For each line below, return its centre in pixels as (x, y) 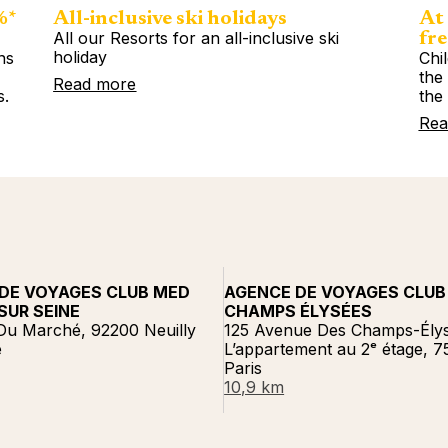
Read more (95, 83)
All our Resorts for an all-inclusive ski (196, 37)
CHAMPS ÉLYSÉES (298, 311)
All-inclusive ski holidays (170, 18)
